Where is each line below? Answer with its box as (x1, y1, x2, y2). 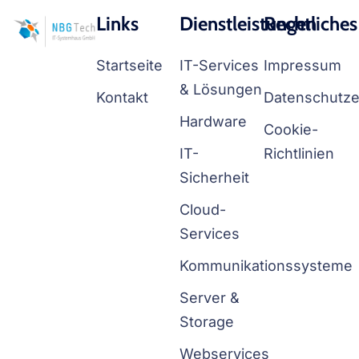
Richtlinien (263, 144, 334, 162)
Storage (179, 313, 234, 330)
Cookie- (263, 120, 318, 138)
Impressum (263, 56, 341, 74)
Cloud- (179, 200, 226, 218)
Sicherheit (179, 168, 249, 186)
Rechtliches (263, 11, 357, 35)
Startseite (95, 56, 163, 74)
